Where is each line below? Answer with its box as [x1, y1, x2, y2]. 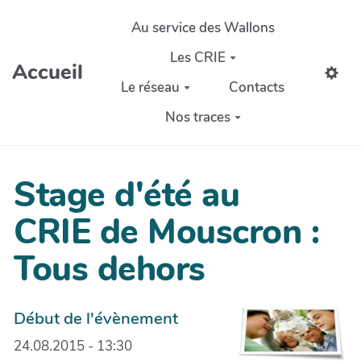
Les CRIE [169, 48, 226, 67]
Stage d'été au [14, 172, 239, 219]
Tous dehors [14, 246, 205, 293]
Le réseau [121, 77, 180, 97]
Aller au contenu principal [19, 10, 176, 28]
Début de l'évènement [14, 306, 178, 330]
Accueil [12, 58, 84, 86]
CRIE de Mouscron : [14, 209, 319, 256]
